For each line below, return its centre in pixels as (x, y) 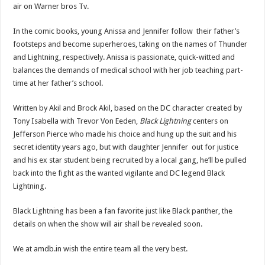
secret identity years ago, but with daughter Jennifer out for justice (126, 147)
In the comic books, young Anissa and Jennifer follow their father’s (127, 31)
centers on (210, 121)
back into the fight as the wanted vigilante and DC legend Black (119, 173)
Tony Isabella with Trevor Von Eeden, (77, 121)
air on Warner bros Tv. (51, 6)
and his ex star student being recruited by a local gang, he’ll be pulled (130, 160)
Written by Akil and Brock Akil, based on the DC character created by (128, 108)
